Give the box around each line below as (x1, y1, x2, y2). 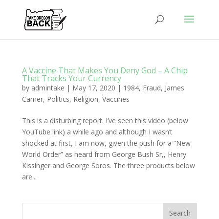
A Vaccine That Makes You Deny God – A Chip (22, 65, 188, 76)
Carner (22, 94, 43, 104)
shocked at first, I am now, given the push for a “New (22, 138, 191, 148)
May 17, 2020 (72, 83, 115, 92)
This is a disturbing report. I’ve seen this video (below (22, 116, 188, 125)
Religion (73, 94, 98, 104)
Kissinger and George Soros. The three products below (22, 161, 195, 170)
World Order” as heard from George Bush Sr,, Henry (22, 150, 186, 159)
